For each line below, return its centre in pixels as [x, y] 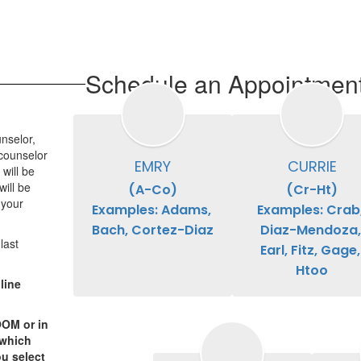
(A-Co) [153, 190]
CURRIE [312, 167]
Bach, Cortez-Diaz [153, 230]
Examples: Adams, [151, 210]
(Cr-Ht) [312, 190]
